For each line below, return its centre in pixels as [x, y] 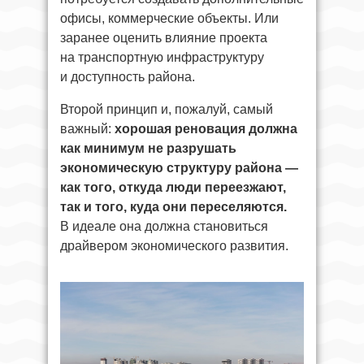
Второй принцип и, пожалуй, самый [167, 110]
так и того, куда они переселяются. [173, 207]
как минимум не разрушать [148, 149]
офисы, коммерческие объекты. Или [169, 19]
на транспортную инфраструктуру [162, 58]
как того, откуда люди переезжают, [173, 188]
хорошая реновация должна [206, 129]
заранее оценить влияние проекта [164, 38]
